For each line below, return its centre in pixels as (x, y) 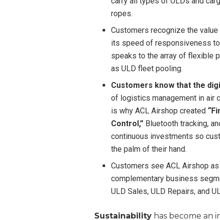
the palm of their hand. (149, 149)
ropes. (122, 13)
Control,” (128, 123)
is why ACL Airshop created (160, 110)
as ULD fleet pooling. (147, 68)
